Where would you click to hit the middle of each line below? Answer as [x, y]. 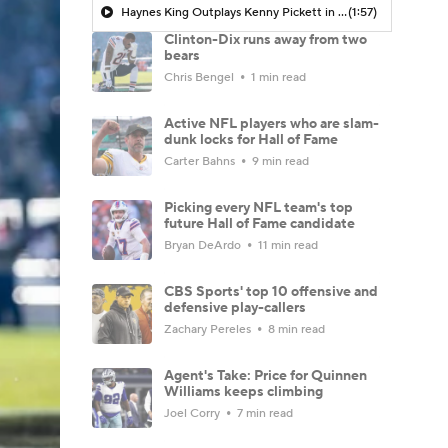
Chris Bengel [200, 77]
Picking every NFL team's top [258, 207]
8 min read [295, 329]
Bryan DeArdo [204, 245]
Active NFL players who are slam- [271, 123]
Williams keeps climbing [243, 391]
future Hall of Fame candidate [259, 223]
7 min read [263, 413]
